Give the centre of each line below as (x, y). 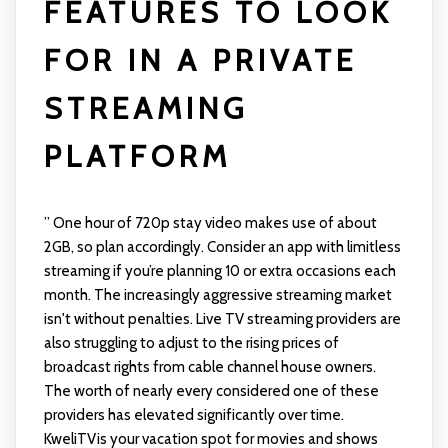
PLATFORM (137, 157)
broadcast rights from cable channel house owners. (209, 367)
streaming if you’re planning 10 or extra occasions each (219, 271)
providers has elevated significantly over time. (193, 415)
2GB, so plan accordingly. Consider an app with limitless (222, 247)
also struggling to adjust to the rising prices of (191, 343)
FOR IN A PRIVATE (200, 61)
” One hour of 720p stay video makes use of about (210, 223)
